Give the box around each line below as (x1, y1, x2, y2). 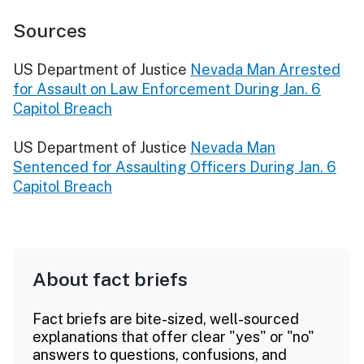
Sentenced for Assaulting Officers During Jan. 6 (13, 158, 336, 175)
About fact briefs (32, 267, 188, 290)
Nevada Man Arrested (190, 60, 340, 78)
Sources (13, 19, 87, 41)
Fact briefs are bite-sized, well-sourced (32, 310, 299, 327)
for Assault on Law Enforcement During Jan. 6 (13, 80, 321, 97)
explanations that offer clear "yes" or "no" (32, 327, 314, 345)
